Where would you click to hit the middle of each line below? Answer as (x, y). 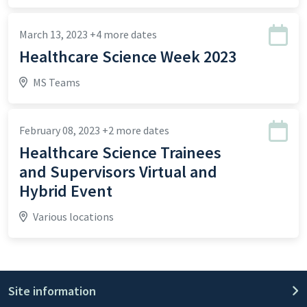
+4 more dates (123, 34)
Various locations (73, 217)
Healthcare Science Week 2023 (128, 57)
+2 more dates (136, 130)
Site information (52, 291)
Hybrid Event (66, 191)
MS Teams (57, 82)
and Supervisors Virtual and (118, 172)
